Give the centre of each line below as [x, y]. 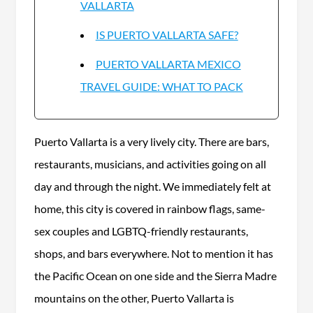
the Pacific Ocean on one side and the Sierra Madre [155, 275]
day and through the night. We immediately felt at [152, 186]
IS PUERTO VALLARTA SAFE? [167, 34]
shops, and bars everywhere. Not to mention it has [153, 253]
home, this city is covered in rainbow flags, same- [150, 208]
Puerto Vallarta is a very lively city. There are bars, [151, 141]
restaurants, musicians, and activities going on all [150, 163]
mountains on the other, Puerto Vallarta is [134, 298]
